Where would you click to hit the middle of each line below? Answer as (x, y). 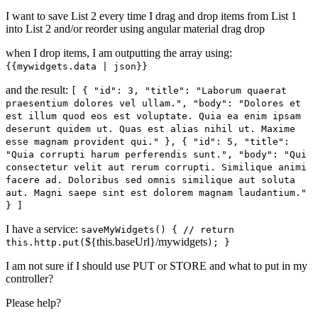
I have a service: (43, 229)
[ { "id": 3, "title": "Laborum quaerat (179, 91)
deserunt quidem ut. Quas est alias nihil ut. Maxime (150, 129)
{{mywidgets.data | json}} (77, 67)
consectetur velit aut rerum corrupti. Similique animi (156, 168)
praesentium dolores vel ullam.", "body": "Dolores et (153, 104)
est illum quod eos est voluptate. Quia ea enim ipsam (153, 116)
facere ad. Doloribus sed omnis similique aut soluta (150, 180)
